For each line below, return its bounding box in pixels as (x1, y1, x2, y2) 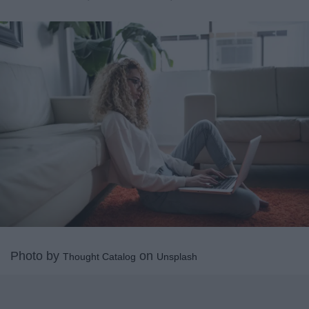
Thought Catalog (63, 251, 136, 263)
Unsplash (157, 251, 197, 263)
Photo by (10, 249, 63, 263)
